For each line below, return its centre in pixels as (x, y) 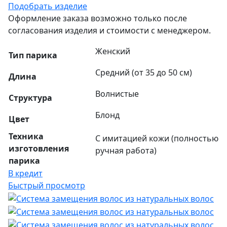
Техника (26, 137)
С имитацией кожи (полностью (157, 139)
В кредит (25, 174)
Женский (113, 51)
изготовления (39, 149)
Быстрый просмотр (47, 186)
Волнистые (117, 94)
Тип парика (33, 55)
